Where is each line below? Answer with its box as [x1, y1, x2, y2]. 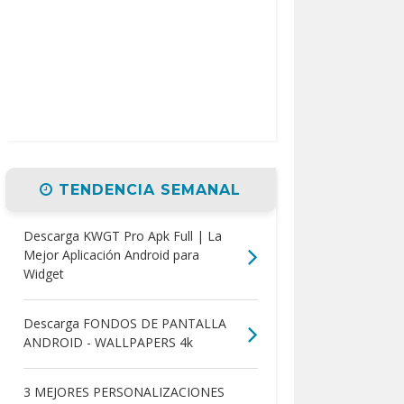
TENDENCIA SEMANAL [53, 181, 242, 199]
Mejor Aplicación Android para [23, 246, 199, 264]
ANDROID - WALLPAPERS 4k [23, 334, 193, 352]
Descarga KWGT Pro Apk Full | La [23, 227, 222, 245]
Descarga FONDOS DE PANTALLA [23, 315, 226, 333]
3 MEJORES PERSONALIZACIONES [23, 383, 225, 401]
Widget [23, 265, 64, 283]
